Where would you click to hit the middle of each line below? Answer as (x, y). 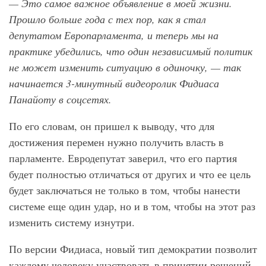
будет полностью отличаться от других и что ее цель (130, 174)
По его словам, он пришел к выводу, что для (112, 126)
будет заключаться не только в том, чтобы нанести (125, 190)
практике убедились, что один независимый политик (131, 51)
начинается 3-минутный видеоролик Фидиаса (114, 83)
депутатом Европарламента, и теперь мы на (114, 35)
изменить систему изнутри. (72, 222)
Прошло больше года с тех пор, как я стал (107, 19)
